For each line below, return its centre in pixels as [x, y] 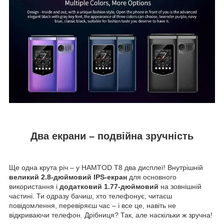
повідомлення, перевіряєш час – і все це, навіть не [92, 206]
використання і [34, 187]
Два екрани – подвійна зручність [112, 136]
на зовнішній [180, 187]
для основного [152, 177]
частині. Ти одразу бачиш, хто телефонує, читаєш [90, 196]
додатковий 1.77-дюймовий [109, 187]
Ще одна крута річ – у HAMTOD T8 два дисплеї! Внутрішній [106, 168]
